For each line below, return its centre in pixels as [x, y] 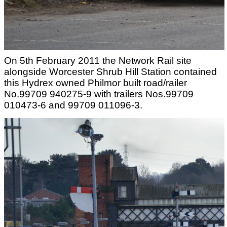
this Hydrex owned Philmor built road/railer [96, 83]
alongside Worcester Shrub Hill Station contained [110, 72]
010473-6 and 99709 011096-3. [73, 105]
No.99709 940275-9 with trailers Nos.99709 [99, 94]
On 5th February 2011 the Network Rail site [98, 61]
